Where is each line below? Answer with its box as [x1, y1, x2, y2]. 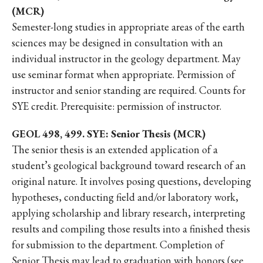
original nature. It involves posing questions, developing [12, 174, 251, 188]
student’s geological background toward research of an [12, 159, 246, 172]
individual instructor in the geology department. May [12, 52, 241, 65]
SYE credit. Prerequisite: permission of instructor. [12, 99, 221, 113]
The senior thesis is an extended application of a [12, 143, 218, 156]
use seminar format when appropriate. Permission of [12, 68, 235, 81]
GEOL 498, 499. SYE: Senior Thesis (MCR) [12, 127, 205, 140]
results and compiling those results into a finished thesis [12, 222, 250, 235]
